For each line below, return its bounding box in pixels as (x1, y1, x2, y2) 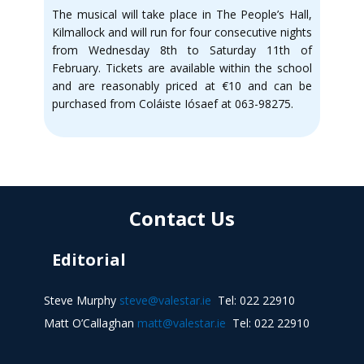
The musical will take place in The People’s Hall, (52, 6, 312, 22)
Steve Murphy (44, 292, 119, 308)
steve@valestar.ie (119, 292, 211, 308)
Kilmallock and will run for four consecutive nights (52, 24, 312, 40)
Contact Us (129, 205, 235, 232)
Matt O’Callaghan (44, 315, 137, 331)
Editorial (52, 249, 126, 271)
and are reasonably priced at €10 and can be (52, 78, 312, 93)
